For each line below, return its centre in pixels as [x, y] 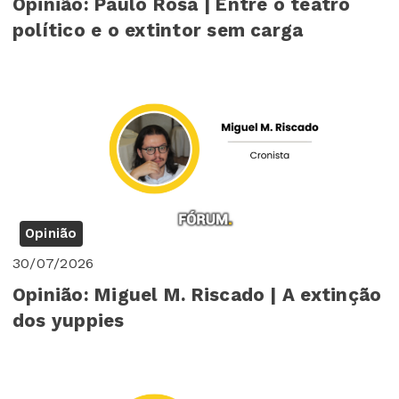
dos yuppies [69, 321]
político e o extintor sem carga [158, 30]
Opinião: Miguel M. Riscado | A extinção [197, 295]
